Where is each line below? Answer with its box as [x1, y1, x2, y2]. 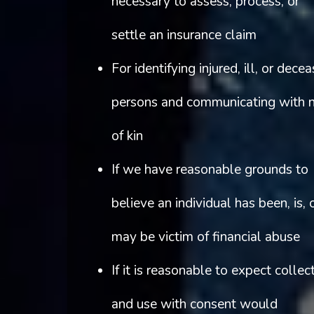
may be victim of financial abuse [111, 228, 300, 247]
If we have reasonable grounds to [111, 161, 308, 179]
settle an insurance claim [111, 26, 257, 45]
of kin [111, 127, 143, 146]
